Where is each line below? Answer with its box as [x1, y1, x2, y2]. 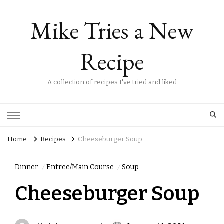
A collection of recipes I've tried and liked [47, 78, 177, 86]
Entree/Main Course [46, 163, 114, 171]
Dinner [15, 163, 38, 171]
